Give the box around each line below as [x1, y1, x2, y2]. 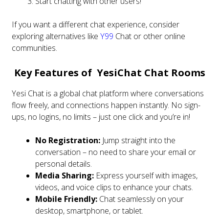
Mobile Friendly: [35, 194, 97, 205]
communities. [12, 43, 57, 54]
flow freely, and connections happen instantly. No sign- [12, 100, 200, 111]
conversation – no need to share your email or [35, 147, 196, 158]
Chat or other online [113, 31, 185, 42]
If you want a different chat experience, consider [12, 19, 179, 30]
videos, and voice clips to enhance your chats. [35, 182, 193, 193]
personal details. [35, 158, 92, 170]
